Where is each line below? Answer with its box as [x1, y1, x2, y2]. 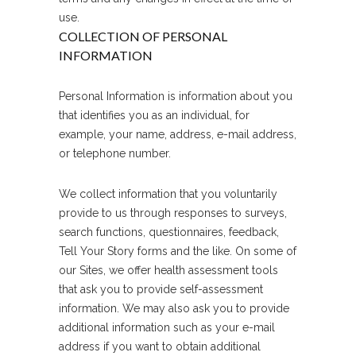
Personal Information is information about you [59, 90, 292, 103]
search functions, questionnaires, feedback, [59, 226, 279, 238]
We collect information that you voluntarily [59, 188, 277, 200]
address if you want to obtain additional [59, 340, 261, 353]
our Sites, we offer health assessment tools [59, 264, 278, 277]
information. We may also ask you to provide [59, 302, 289, 315]
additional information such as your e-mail [59, 321, 275, 334]
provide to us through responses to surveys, [59, 207, 287, 219]
